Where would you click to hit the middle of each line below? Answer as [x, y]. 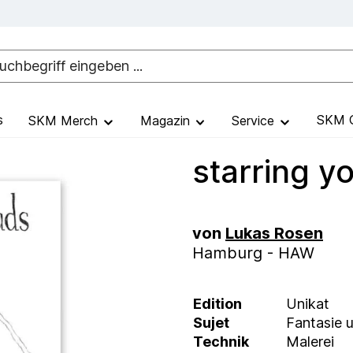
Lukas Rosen [274, 233]
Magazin [167, 120]
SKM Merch [65, 120]
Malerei [310, 342]
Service [255, 120]
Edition [217, 304]
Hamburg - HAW [253, 253]
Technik [221, 342]
